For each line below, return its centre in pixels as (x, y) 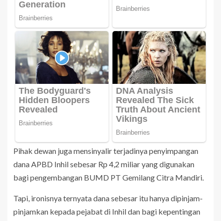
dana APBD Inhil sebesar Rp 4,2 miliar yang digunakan (104, 164)
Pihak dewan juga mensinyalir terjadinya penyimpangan (106, 150)
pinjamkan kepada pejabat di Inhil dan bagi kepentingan (107, 211)
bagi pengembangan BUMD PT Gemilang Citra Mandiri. (109, 177)
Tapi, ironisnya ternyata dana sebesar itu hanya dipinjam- (108, 198)
